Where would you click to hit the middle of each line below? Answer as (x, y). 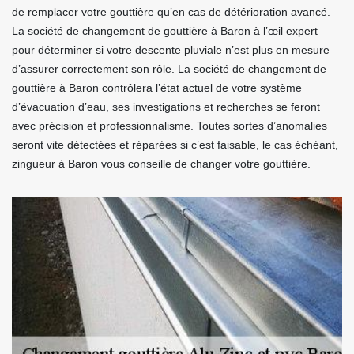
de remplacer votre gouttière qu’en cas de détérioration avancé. (171, 12)
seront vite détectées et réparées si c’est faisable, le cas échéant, (175, 145)
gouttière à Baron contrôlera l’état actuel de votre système (157, 88)
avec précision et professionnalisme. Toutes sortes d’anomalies (169, 126)
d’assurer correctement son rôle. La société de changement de (169, 69)
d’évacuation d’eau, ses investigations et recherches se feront (166, 107)
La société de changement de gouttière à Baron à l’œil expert (165, 31)
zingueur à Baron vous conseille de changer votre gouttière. (161, 164)
